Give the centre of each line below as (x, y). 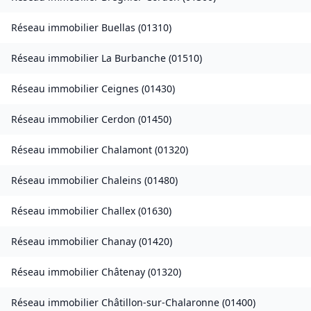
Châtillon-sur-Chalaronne (160, 303)
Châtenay (123, 272)
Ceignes (120, 89)
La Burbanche (134, 58)
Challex (118, 211)
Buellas (118, 28)
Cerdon (118, 119)
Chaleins (121, 180)
